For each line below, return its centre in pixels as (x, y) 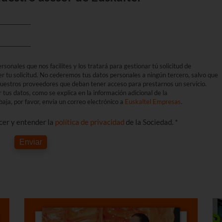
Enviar (30, 142)
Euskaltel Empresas (153, 101)
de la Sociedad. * (151, 122)
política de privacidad (90, 122)
